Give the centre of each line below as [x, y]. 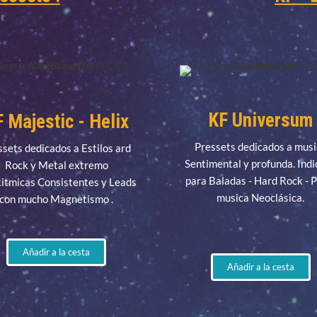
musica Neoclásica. [261, 198]
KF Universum [261, 121]
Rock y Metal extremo [56, 165]
